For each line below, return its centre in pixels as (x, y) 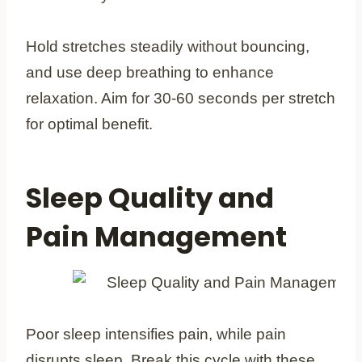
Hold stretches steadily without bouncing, (168, 46)
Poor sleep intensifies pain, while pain (156, 334)
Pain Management (156, 236)
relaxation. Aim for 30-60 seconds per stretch (181, 98)
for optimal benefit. (89, 124)
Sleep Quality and (150, 198)
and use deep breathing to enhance (150, 72)
